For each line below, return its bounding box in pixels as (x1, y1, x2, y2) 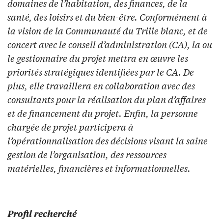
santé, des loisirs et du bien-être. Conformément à (7, 10, 207, 23)
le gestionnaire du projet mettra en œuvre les (7, 51, 188, 64)
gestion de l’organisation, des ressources (7, 147, 166, 161)
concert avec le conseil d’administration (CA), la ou (7, 37, 212, 51)
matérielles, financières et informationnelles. (7, 161, 191, 174)
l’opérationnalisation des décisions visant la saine (7, 134, 208, 147)
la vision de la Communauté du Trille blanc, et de (7, 24, 208, 37)
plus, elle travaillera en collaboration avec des (7, 79, 195, 92)
